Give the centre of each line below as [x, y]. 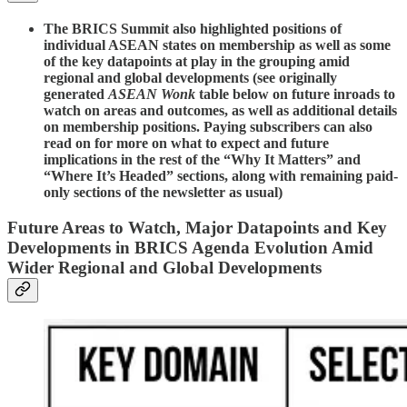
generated [76, 94]
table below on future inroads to [297, 94]
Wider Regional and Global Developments [164, 267]
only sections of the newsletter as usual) [163, 192]
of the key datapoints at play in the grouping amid [197, 61]
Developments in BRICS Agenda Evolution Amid [190, 247]
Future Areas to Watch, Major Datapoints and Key [197, 227]
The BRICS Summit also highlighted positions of [193, 28]
